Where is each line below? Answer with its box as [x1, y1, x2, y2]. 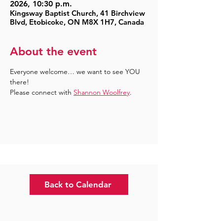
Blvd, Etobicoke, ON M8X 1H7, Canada [10, 17, 144, 27]
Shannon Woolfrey [74, 88, 130, 97]
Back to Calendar [44, 180, 111, 189]
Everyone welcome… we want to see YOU [10, 67, 142, 76]
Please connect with [10, 88, 74, 97]
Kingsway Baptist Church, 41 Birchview [10, 8, 145, 18]
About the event [10, 44, 97, 58]
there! [10, 77, 29, 86]
